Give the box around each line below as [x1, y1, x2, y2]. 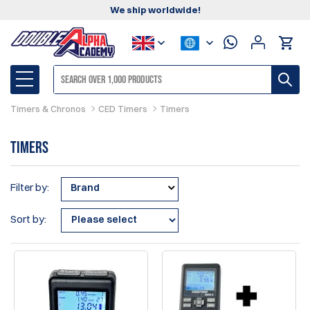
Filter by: [10, 181, 49, 194]
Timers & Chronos [10, 103, 86, 115]
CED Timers [98, 103, 147, 115]
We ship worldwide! [109, 4, 201, 15]
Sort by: [10, 212, 46, 226]
